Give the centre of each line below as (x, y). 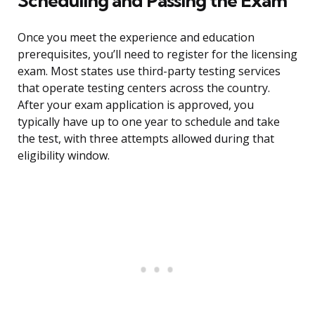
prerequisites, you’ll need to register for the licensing (157, 54)
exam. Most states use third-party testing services (149, 71)
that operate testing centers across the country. (144, 88)
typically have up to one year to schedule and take (149, 122)
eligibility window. (64, 156)
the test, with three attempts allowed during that (146, 139)
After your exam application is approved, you (136, 105)
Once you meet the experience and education (136, 38)
